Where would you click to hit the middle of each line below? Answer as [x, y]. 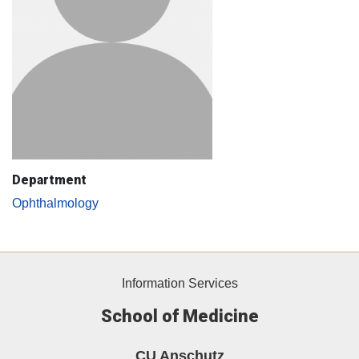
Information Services [179, 284]
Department [49, 180]
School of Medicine [179, 317]
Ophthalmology [55, 204]
